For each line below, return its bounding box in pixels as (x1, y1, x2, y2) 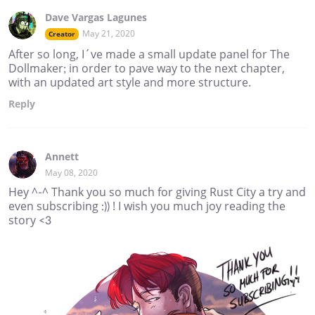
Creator (49, 29, 75, 39)
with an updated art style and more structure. (8, 75, 251, 91)
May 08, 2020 (45, 167, 98, 179)
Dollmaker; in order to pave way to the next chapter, (8, 60, 285, 77)
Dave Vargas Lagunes (45, 11, 147, 25)
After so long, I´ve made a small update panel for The (8, 46, 290, 63)
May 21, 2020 (82, 27, 135, 40)
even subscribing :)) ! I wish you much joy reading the (8, 198, 285, 214)
